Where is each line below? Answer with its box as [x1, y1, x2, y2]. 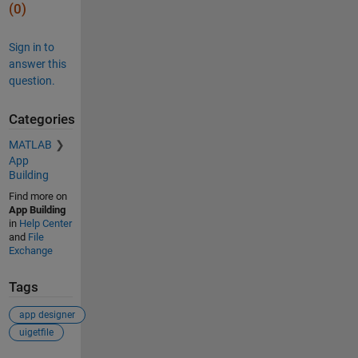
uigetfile [18, 326, 54, 338]
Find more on [8, 190, 67, 203]
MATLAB [8, 138, 52, 152]
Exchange [8, 245, 53, 257]
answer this [8, 57, 66, 70]
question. [8, 74, 55, 87]
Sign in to [8, 40, 54, 54]
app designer [18, 308, 75, 320]
